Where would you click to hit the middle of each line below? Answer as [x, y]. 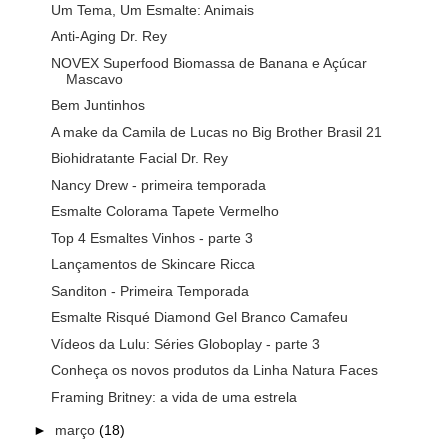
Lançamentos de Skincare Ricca [152, 264]
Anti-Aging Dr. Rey [108, 36]
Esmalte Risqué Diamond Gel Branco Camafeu [199, 317]
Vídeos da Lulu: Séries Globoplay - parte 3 [185, 343]
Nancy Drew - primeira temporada [158, 184]
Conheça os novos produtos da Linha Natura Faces [214, 370]
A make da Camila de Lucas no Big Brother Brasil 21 [216, 131]
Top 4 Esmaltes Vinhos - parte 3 [151, 237]
